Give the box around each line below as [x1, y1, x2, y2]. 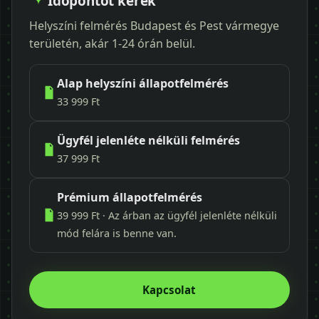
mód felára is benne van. [57, 226, 177, 240]
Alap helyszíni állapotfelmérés [57, 75, 229, 91]
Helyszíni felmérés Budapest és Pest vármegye [29, 17, 279, 33]
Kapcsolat [142, 282, 196, 297]
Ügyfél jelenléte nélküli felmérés [57, 132, 240, 148]
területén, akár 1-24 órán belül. [29, 35, 195, 51]
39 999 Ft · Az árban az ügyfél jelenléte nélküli [57, 208, 277, 222]
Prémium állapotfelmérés [57, 189, 202, 205]
